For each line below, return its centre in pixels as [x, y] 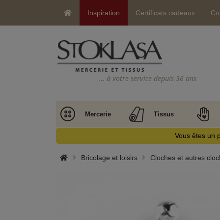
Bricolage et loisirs [109, 158]
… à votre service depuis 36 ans [148, 78]
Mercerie [98, 114]
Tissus [164, 114]
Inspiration [104, 13]
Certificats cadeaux [165, 13]
